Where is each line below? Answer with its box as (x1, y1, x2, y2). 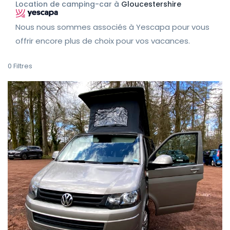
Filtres (13, 61, 32, 71)
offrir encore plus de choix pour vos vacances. (15, 35, 190, 46)
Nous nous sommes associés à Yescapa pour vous (15, 21, 209, 32)
